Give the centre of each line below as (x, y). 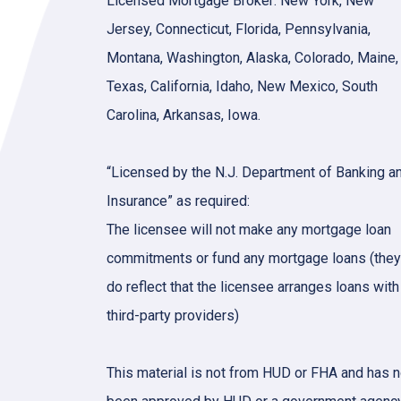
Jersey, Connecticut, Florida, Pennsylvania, (239, 29)
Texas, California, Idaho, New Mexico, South (242, 86)
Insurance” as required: (178, 201)
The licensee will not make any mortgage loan (249, 230)
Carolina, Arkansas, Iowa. (183, 115)
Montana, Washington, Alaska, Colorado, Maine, (252, 58)
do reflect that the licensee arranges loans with (253, 287)
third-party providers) (173, 316)
